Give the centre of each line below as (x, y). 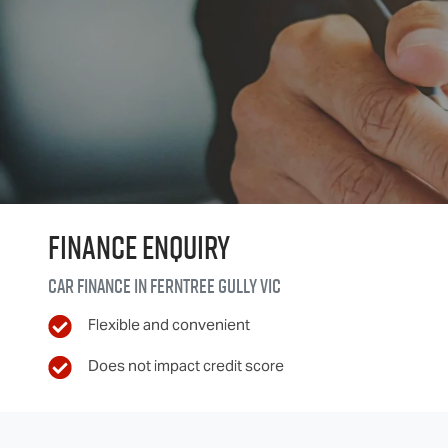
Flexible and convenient (168, 324)
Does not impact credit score (185, 365)
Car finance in (99, 286)
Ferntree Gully (203, 286)
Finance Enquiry (139, 247)
